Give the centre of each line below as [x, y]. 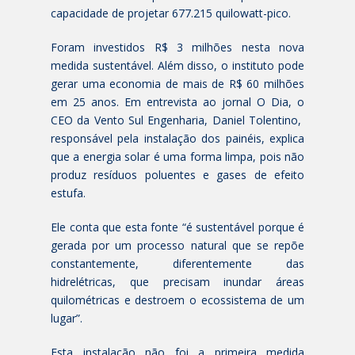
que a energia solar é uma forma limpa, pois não [177, 156]
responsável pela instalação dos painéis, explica [177, 138]
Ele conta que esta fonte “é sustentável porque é [177, 227]
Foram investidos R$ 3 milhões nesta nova [177, 47]
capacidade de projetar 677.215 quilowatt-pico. [171, 13]
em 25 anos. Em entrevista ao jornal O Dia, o [177, 101]
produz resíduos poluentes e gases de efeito [177, 174]
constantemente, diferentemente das [177, 263]
